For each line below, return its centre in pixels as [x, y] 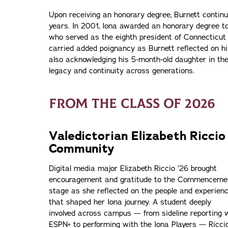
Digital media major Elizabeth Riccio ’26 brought [133, 168]
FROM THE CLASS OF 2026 [132, 104]
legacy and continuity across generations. [122, 70]
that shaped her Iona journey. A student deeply [130, 202]
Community [82, 148]
